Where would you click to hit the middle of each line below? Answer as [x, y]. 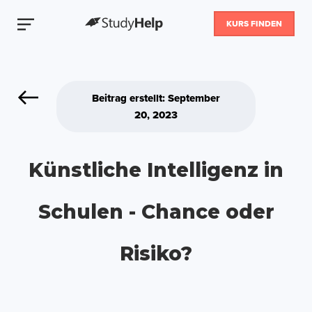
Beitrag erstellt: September [156, 98]
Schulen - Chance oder [156, 212]
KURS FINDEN [254, 24]
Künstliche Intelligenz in [156, 170]
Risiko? [156, 253]
